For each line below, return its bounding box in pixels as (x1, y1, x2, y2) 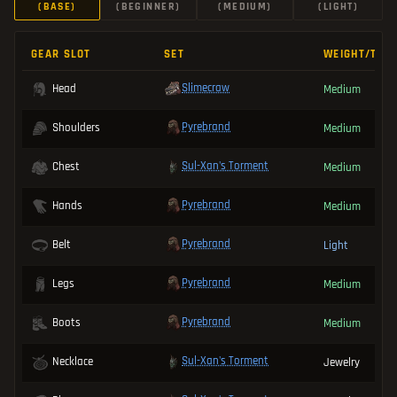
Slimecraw (182, 81, 230, 96)
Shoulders (52, 121, 100, 136)
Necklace (52, 354, 93, 370)
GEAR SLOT (31, 46, 91, 61)
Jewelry (323, 354, 360, 370)
